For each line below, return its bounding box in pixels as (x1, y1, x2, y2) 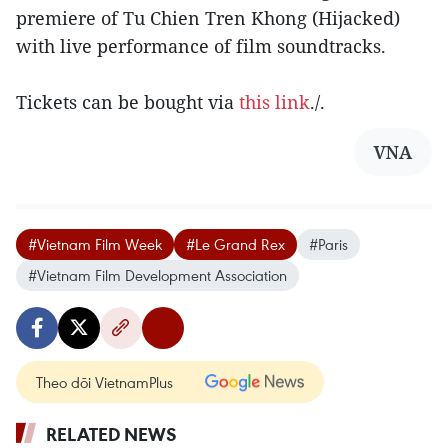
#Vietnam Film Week (28, 234, 162, 255)
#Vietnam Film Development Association (28, 265, 287, 286)
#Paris (309, 234, 348, 255)
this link (239, 90, 310, 115)
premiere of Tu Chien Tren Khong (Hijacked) (16, 6, 400, 31)
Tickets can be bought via (16, 90, 239, 115)
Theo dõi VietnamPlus (36, 372, 173, 393)
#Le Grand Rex (186, 234, 285, 255)
